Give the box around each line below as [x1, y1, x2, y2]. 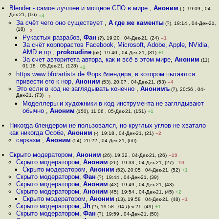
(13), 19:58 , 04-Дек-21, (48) [114, 197, 180, 202]
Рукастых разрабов [22, 34, 80, 41]
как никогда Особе [9, 129, 64, 136]
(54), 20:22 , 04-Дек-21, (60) [70, 138, 136, 143]
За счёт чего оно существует [16, 19, 105, 26]
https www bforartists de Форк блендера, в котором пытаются [16, 70, 195, 78]
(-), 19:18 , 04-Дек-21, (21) [92, 131, 154, 136]
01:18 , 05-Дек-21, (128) [22, 63, 78, 70]
